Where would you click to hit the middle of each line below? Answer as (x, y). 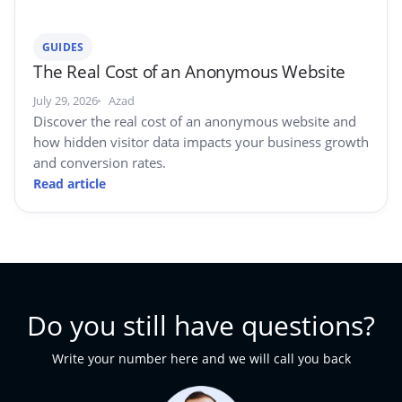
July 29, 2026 (66, 101)
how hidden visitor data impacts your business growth (201, 142)
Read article (70, 184)
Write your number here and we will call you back (201, 359)
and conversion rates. (100, 163)
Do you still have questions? (201, 326)
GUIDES (63, 48)
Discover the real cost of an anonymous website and (195, 122)
